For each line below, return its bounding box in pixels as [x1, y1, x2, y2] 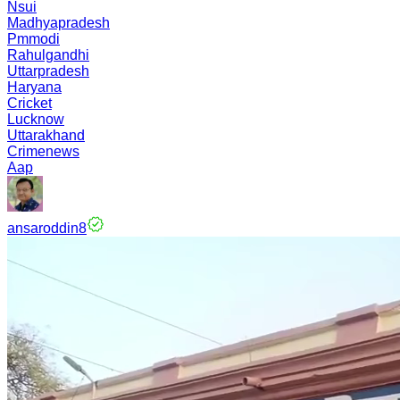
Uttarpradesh [7, 63, 89, 79]
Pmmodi [7, 31, 60, 46]
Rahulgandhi [7, 47, 89, 62]
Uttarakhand [7, 128, 85, 143]
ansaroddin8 [7, 221, 87, 236]
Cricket [7, 96, 52, 111]
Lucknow [7, 112, 64, 127]
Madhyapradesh [7, 15, 110, 30]
